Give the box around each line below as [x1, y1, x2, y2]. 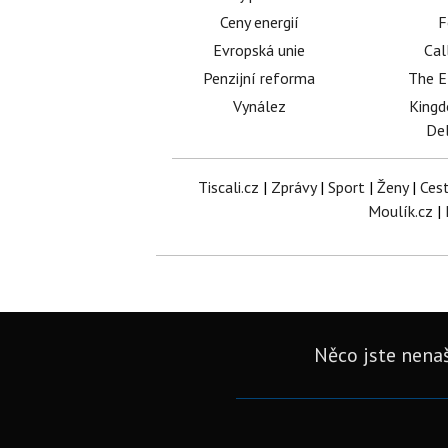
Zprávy [270, 177, 316, 197]
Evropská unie [213, 40, 306, 60]
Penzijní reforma [203, 68, 316, 88]
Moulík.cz [368, 201, 433, 221]
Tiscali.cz [197, 177, 259, 197]
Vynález [232, 96, 286, 116]
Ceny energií [219, 12, 299, 32]
